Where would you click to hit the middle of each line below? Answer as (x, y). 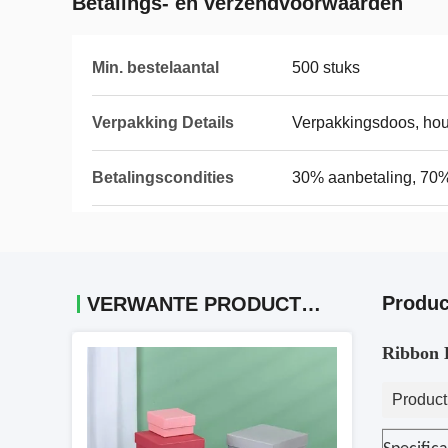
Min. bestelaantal (155, 67)
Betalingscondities (163, 177)
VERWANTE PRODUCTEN (311, 304)
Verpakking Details (163, 122)
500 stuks (326, 67)
